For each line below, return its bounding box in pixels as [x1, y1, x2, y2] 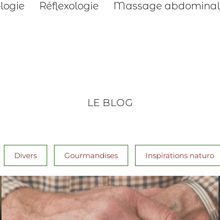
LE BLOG [87, 97, 133, 109]
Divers [14, 151, 37, 160]
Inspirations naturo [145, 151, 214, 160]
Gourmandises [64, 151, 118, 160]
